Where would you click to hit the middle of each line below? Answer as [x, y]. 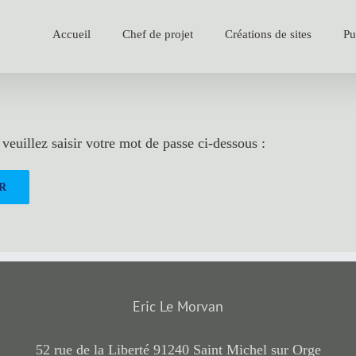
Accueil [72, 34]
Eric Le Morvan [178, 306]
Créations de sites [268, 34]
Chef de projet [158, 34]
